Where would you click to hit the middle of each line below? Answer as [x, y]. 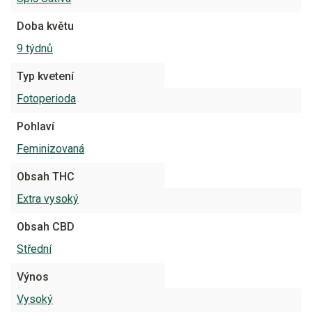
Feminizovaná [50, 149]
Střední [34, 249]
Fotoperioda [46, 99]
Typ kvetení [45, 76]
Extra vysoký [48, 199]
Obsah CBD [46, 227]
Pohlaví [36, 126]
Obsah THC [46, 177]
